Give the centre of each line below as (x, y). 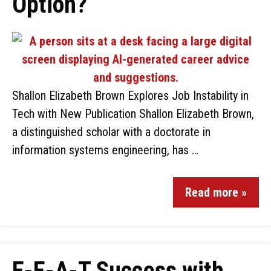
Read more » (216, 192)
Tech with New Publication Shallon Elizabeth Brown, (133, 114)
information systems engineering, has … (105, 150)
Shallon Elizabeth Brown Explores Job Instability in (130, 96)
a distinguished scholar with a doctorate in (111, 132)
